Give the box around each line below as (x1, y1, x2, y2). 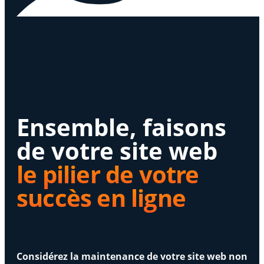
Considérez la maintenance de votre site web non (16, 249, 247, 263)
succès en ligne (16, 181, 186, 214)
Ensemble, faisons (16, 110, 226, 143)
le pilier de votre (16, 157, 199, 190)
